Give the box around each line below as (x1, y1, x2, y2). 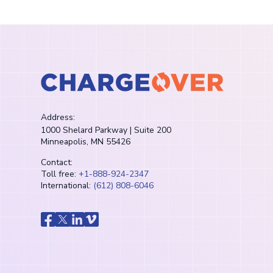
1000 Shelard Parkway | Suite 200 (41, 124, 172, 136)
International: (41, 180, 94, 192)
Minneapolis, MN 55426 (41, 135, 131, 147)
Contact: (41, 157, 73, 169)
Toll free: (41, 168, 79, 180)
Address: (41, 111, 76, 123)
